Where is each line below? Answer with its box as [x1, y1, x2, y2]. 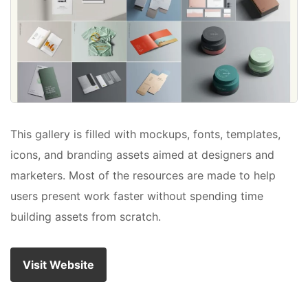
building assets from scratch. [10, 210, 161, 224]
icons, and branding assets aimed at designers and [10, 148, 274, 162]
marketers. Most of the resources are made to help [10, 168, 276, 183]
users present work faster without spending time [10, 189, 263, 203]
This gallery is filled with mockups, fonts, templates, [10, 127, 280, 142]
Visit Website [23, 258, 94, 272]
